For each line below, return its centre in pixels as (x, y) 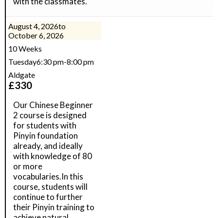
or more (28, 166)
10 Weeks (25, 48)
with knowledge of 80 (53, 156)
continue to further (48, 197)
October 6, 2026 (36, 35)
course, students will (50, 187)
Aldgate (22, 75)
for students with (45, 125)
